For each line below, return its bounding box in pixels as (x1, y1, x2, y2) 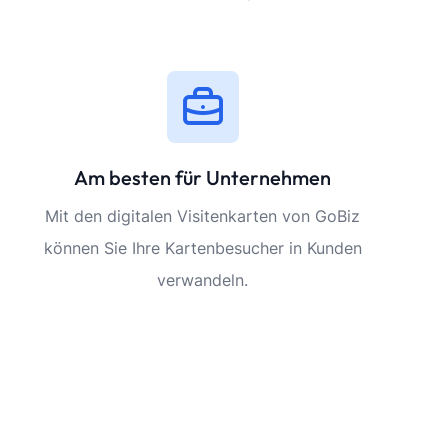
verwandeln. (157, 270, 249, 290)
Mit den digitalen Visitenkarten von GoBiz (45, 206, 361, 226)
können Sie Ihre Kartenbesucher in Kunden (43, 238, 362, 258)
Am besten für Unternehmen (74, 165, 332, 190)
